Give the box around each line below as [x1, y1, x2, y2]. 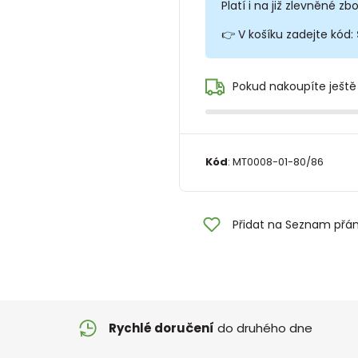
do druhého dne [214, 320, 312, 337]
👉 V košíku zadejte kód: [221, 26, 356, 42]
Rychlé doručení [109, 320, 214, 337]
